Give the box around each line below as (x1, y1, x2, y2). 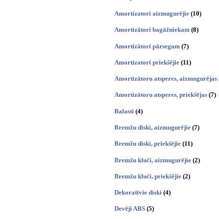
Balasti (114, 107, 134, 115)
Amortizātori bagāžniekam (114, 26, 190, 34)
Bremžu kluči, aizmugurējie (114, 156, 191, 164)
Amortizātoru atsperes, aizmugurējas (114, 75, 217, 83)
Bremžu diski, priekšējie (114, 140, 181, 148)
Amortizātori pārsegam (114, 42, 180, 50)
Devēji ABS (114, 205, 145, 213)
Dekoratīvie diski (114, 189, 162, 197)
